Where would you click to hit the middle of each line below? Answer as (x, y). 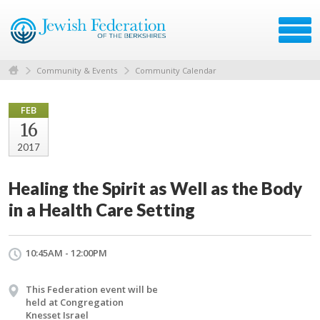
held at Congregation (75, 302)
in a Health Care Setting (102, 209)
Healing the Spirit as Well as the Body (155, 188)
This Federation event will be (92, 289)
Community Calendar (176, 70)
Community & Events (77, 70)
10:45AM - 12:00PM (66, 252)
